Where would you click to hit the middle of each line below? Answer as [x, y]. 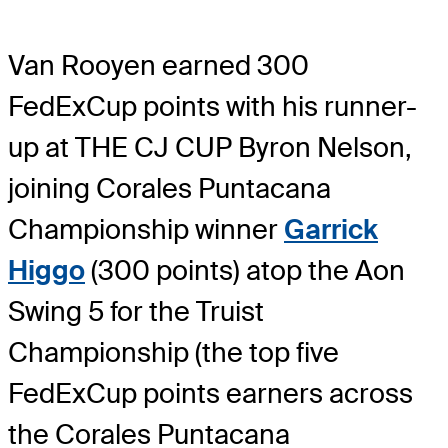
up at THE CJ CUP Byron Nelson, [210, 148]
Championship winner [146, 230]
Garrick [331, 230]
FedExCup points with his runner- [212, 107]
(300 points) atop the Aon [245, 271]
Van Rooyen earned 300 [158, 66]
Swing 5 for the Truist [136, 312]
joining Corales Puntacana [169, 189]
